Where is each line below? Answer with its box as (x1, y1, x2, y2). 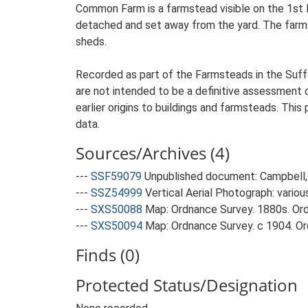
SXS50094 (91, 219, 142, 232)
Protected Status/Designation (76, 274, 298, 296)
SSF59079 (91, 170, 142, 183)
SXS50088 (91, 203, 142, 216)
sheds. (76, 35, 107, 48)
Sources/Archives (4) (76, 142, 230, 164)
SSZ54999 (91, 186, 142, 199)
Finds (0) (76, 243, 140, 266)
